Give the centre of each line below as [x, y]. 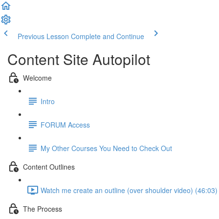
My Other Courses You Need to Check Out [106, 148]
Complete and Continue [108, 36]
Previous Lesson [43, 36]
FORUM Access [65, 124]
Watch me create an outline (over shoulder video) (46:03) [129, 190]
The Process [43, 208]
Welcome [37, 77]
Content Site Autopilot [79, 59]
